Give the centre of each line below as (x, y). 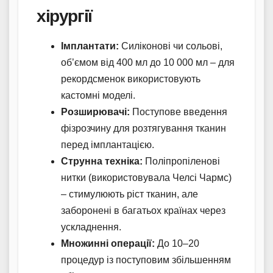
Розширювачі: (95, 112)
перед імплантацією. (108, 144)
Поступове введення (179, 112)
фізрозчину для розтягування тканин (144, 128)
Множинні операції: (108, 243)
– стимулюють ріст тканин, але (129, 194)
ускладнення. (91, 227)
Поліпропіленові (181, 161)
